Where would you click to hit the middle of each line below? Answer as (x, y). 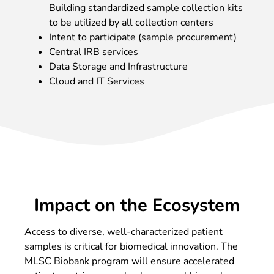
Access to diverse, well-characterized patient (124, 231)
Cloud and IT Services (98, 81)
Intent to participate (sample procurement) (144, 37)
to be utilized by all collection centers (131, 22)
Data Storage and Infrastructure (118, 66)
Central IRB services (94, 52)
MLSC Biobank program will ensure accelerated (129, 261)
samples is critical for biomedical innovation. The (131, 246)
